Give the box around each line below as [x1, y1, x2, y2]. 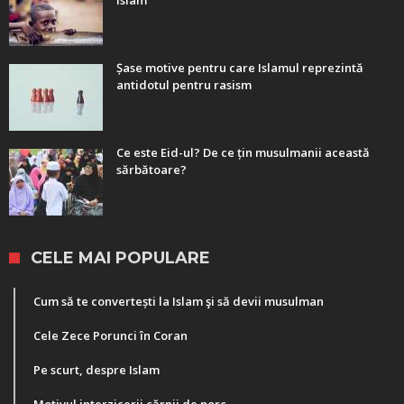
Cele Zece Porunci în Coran [33, 327, 188, 344]
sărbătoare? [116, 161, 187, 179]
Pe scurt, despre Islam [33, 362, 160, 379]
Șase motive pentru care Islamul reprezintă [116, 60, 363, 77]
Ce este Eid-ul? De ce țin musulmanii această [116, 144, 370, 161]
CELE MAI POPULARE [31, 248, 210, 269]
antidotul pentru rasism [116, 77, 252, 94]
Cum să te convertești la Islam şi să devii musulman [33, 293, 324, 310]
